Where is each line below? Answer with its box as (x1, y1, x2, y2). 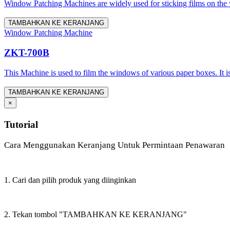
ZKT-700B (4, 47, 49, 58)
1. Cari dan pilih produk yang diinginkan (4, 175, 136, 184)
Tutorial (4, 119, 38, 130)
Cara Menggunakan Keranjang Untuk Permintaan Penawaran (4, 140, 225, 150)
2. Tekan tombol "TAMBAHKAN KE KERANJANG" (4, 209, 187, 219)
